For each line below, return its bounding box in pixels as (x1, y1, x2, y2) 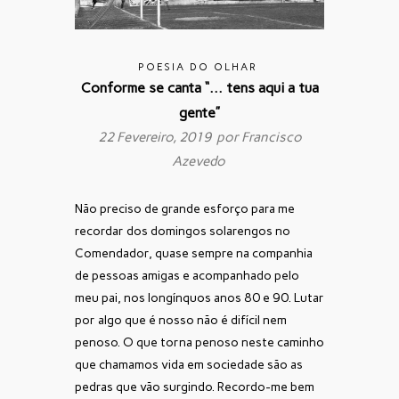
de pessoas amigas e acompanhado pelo (75, 267, 299, 283)
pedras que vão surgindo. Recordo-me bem (75, 379, 314, 395)
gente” (179, 103, 220, 121)
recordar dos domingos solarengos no (75, 223, 290, 239)
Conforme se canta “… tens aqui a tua (80, 78, 319, 96)
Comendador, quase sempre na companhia (75, 245, 313, 261)
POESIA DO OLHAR (138, 61, 256, 73)
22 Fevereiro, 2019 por (97, 128, 241, 145)
